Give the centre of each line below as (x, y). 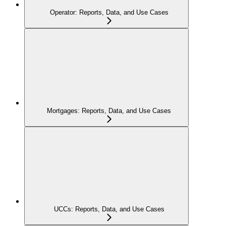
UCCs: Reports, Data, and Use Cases (109, 209)
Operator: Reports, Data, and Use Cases (109, 12)
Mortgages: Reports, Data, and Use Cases (109, 110)
